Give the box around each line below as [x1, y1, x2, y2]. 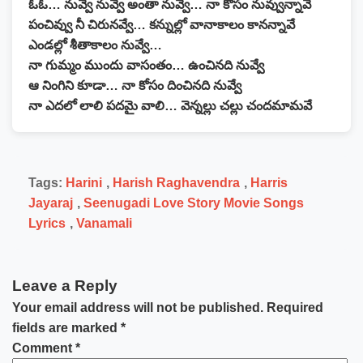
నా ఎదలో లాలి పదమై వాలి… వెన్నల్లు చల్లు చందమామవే [28, 99, 312, 113]
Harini [66, 176, 102, 190]
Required [267, 301, 323, 314]
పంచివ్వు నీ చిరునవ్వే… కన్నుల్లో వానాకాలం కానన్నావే [28, 18, 295, 32]
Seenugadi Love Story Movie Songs [83, 196, 304, 210]
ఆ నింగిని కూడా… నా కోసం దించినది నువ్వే [28, 79, 241, 92]
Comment [12, 341, 75, 355]
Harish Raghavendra [113, 176, 240, 190]
